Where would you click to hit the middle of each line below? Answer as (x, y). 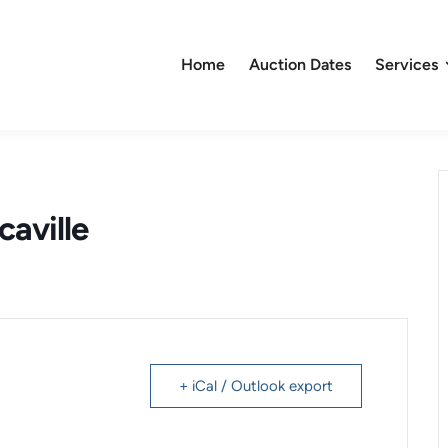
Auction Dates (299, 64)
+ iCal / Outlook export (256, 385)
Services (406, 64)
